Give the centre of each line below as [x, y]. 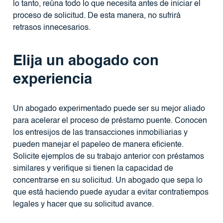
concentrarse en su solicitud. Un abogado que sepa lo [108, 180]
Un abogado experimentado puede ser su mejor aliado [109, 109]
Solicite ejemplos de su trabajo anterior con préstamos [108, 157]
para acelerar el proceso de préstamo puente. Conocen [110, 121]
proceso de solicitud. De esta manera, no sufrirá [97, 16]
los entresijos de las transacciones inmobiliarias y [100, 133]
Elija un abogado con [86, 61]
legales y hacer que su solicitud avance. [83, 204]
